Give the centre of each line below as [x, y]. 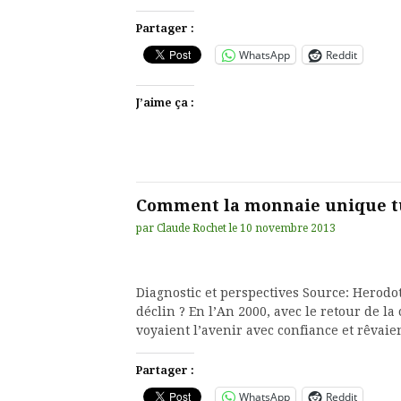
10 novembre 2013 [288, 228]
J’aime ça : [165, 103]
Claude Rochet [192, 228]
